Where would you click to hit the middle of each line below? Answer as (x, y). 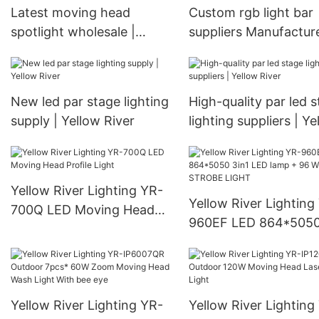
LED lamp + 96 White (252, 242)
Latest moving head (70, 13)
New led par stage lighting (90, 102)
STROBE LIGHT (235, 261)
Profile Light (47, 229)
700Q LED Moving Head (83, 210)
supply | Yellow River (73, 121)
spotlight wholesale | (73, 32)
